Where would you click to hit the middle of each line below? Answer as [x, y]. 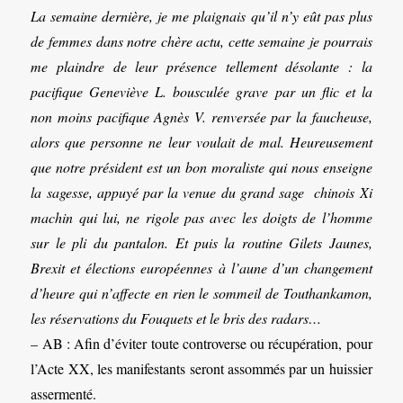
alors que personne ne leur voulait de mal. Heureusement [201, 142]
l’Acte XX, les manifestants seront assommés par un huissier [201, 369]
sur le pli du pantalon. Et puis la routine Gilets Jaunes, [201, 243]
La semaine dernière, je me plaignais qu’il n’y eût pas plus [201, 16]
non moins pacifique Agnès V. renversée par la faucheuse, [201, 117]
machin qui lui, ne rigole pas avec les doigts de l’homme [201, 218]
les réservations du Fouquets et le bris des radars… [176, 318]
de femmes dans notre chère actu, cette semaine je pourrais [201, 41]
